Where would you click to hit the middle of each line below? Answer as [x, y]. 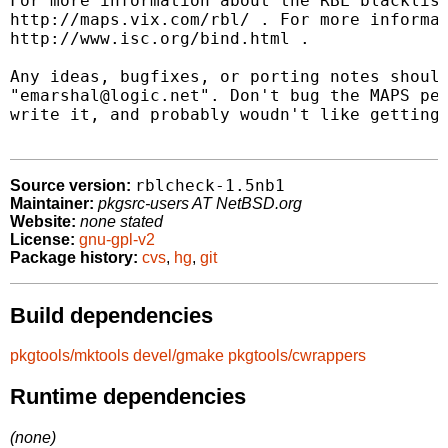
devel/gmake [178, 356]
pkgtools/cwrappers [297, 356]
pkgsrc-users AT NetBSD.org [200, 204]
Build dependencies [111, 315]
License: [42, 240]
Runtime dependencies [128, 396]
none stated [121, 222]
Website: [43, 222]
